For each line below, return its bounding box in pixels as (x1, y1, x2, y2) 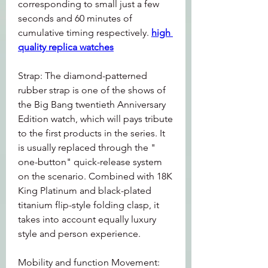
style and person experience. (18, 228, 141, 239)
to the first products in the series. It (18, 127, 165, 139)
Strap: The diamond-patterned (18, 70, 147, 81)
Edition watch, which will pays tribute (18, 113, 173, 124)
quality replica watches (18, 41, 114, 53)
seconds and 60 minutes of (18, 13, 132, 24)
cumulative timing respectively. (18, 27, 151, 38)
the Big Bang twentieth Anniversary (18, 99, 166, 110)
